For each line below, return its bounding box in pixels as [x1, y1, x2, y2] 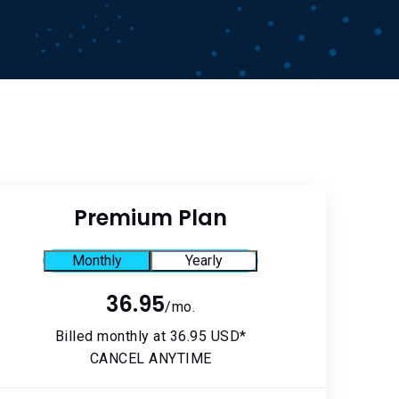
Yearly [185, 252, 224, 269]
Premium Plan [74, 203, 228, 232]
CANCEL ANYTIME [89, 350, 212, 367]
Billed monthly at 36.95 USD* [54, 328, 247, 345]
